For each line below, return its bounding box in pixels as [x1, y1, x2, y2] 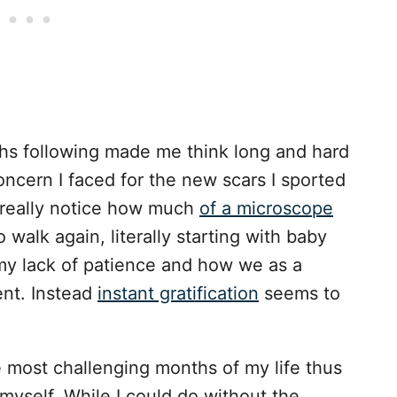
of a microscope [199, 198, 333, 220]
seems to [259, 283, 340, 305]
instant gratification [97, 283, 259, 305]
